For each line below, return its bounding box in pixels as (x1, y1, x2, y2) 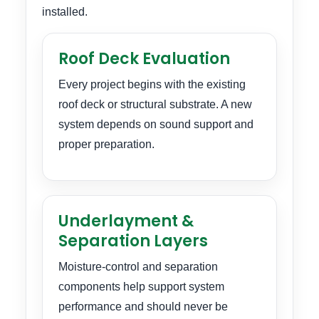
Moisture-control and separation (58, 261, 218, 273)
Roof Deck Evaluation (58, 47, 230, 70)
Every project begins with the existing (58, 78, 246, 90)
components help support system (58, 281, 224, 293)
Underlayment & (58, 210, 194, 233)
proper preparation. (58, 137, 155, 150)
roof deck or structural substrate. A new (58, 98, 252, 110)
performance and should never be (58, 300, 228, 313)
